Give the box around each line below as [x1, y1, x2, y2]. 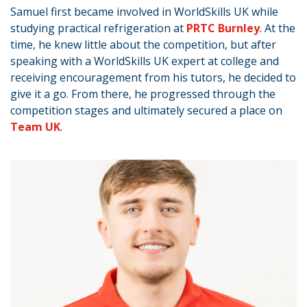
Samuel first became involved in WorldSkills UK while [10, 3, 278, 19]
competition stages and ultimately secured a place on [10, 102, 282, 118]
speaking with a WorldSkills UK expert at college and [10, 53, 279, 69]
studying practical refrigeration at [10, 20, 186, 36]
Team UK [10, 119, 60, 134]
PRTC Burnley [186, 20, 260, 36]
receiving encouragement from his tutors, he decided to [10, 69, 296, 85]
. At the [260, 20, 295, 36]
